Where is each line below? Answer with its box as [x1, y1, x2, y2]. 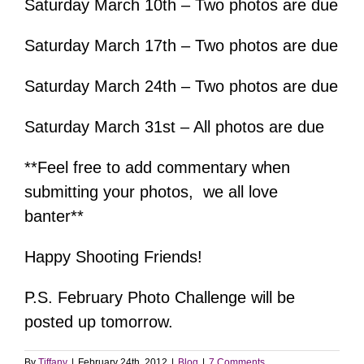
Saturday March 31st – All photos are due [24, 117, 324, 136]
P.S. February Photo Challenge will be [24, 288, 295, 306]
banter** [24, 206, 84, 225]
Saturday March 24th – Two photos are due [24, 76, 338, 95]
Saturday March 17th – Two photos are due [24, 36, 338, 54]
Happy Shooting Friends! [24, 247, 202, 266]
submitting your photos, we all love [24, 182, 278, 201]
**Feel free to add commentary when [24, 158, 290, 176]
